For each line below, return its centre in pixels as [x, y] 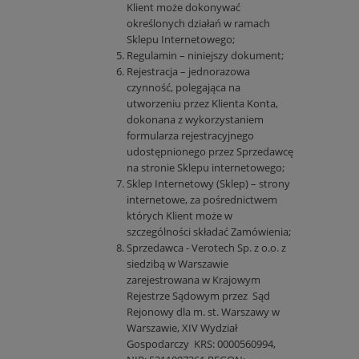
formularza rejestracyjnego [190, 136]
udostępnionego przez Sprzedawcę [210, 152]
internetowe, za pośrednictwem [202, 200]
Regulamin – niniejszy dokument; [205, 56]
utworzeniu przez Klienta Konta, [202, 104]
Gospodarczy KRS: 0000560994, [201, 344]
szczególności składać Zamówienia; [209, 232]
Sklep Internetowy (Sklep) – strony [208, 184]
